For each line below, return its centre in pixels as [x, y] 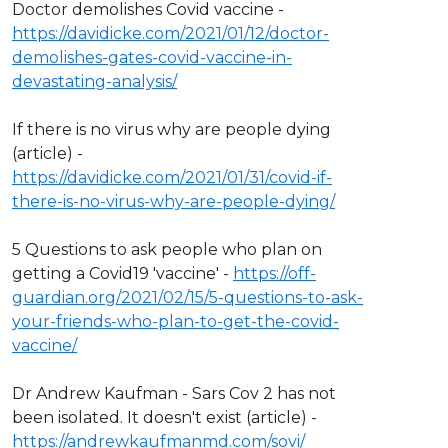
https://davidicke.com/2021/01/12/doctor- [170, 33]
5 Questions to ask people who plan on [167, 249]
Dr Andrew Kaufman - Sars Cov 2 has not [174, 393]
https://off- [274, 273]
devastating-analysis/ [94, 81]
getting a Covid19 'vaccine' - [122, 273]
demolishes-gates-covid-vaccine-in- [152, 57]
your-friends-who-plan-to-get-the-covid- [175, 321]
